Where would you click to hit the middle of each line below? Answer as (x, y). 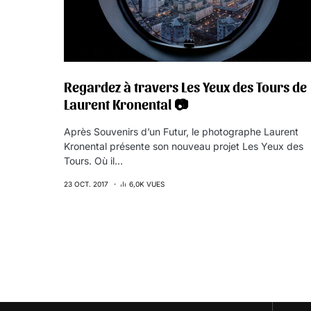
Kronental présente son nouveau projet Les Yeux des (184, 146)
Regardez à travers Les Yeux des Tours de (185, 87)
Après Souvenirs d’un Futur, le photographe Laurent (181, 132)
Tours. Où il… (93, 161)
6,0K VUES (147, 184)
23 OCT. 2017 (86, 184)
